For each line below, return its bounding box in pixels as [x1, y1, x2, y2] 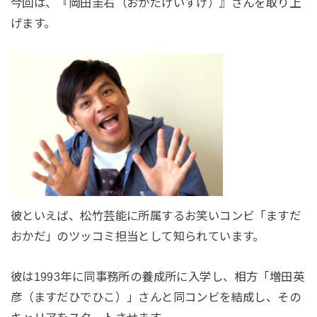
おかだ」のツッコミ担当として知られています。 [10, 229, 265, 243]
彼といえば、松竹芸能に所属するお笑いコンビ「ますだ [10, 209, 301, 222]
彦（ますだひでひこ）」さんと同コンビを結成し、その [10, 291, 301, 304]
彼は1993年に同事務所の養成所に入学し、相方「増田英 [10, 270, 304, 284]
